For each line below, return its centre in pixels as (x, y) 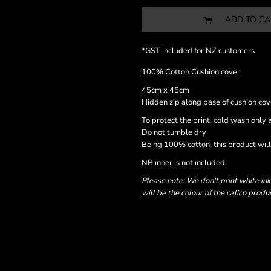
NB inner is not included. (185, 163)
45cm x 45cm (165, 90)
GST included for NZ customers (200, 51)
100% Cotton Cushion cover (191, 72)
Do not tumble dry (174, 132)
